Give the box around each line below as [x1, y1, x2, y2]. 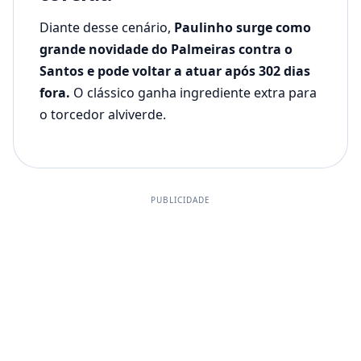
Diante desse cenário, [39, 19, 174, 37]
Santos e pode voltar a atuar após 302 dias [39, 62, 310, 81]
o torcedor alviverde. [39, 106, 166, 124]
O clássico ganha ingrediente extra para [70, 84, 317, 102]
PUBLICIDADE [151, 194, 210, 206]
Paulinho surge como [174, 19, 311, 37]
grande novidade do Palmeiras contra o [39, 40, 293, 59]
